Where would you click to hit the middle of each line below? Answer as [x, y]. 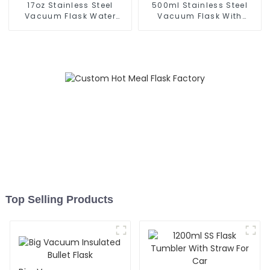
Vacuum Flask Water [70, 16]
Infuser [200, 27]
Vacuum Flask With [200, 16]
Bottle [70, 27]
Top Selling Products [59, 200]
